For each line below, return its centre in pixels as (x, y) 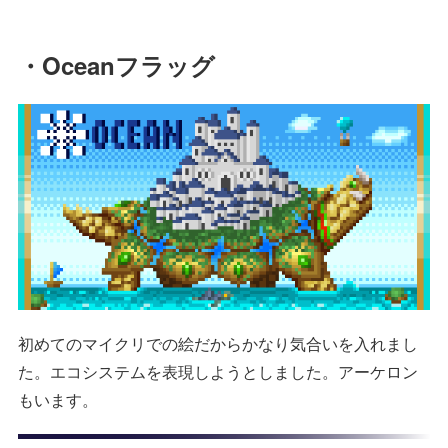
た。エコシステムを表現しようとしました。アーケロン (218, 371)
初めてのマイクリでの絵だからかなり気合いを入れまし (218, 343)
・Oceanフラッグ (116, 64)
